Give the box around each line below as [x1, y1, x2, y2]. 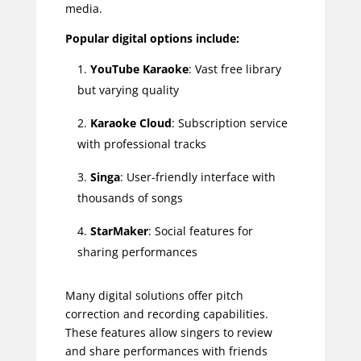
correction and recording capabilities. [64, 306, 268, 322]
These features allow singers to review [64, 325, 272, 341]
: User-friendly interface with [119, 169, 276, 185]
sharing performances [77, 244, 197, 260]
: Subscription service [171, 115, 288, 131]
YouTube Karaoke [89, 61, 189, 77]
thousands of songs [77, 190, 183, 206]
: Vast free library [188, 61, 281, 77]
